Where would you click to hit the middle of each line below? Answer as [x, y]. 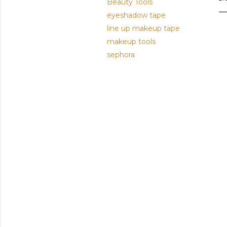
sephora [121, 54]
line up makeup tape [143, 28]
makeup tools [131, 41]
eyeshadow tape [136, 15]
